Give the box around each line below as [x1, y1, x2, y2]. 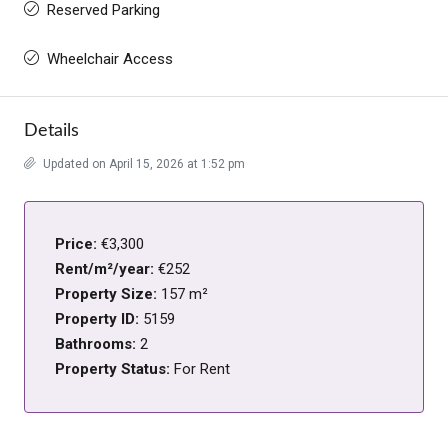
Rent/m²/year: [55, 259, 158, 278]
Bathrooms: [55, 334, 140, 353]
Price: [55, 234, 101, 253]
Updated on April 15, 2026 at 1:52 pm [40, 156, 245, 171]
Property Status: [55, 359, 174, 378]
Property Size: [55, 284, 161, 303]
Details [24, 121, 79, 140]
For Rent [174, 359, 230, 378]
